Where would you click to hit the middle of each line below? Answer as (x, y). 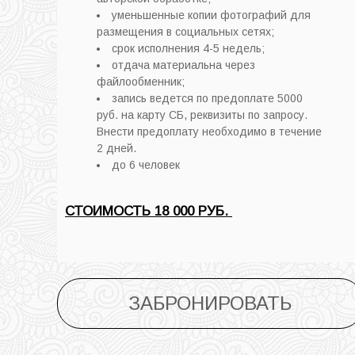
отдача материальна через (183, 65)
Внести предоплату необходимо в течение (209, 131)
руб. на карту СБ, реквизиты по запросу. (202, 115)
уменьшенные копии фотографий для (211, 15)
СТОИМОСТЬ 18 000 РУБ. (149, 211)
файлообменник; (141, 81)
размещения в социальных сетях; (185, 31)
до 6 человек (146, 164)
